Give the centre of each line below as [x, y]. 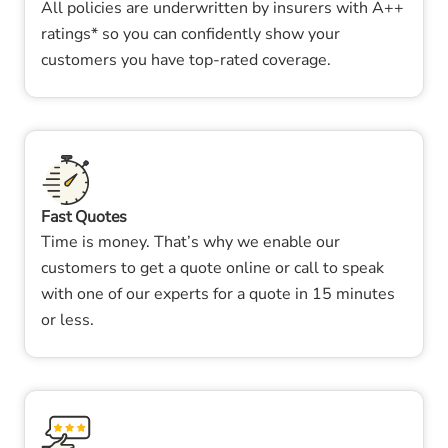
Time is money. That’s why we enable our [190, 242]
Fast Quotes [84, 217]
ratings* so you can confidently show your [190, 34]
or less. [67, 320]
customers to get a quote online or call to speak [212, 268]
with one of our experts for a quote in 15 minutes [218, 294]
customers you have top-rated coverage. [186, 60]
